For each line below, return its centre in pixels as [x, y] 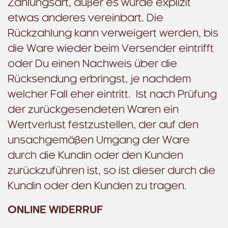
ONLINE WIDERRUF [55, 210]
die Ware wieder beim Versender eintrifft [111, 49]
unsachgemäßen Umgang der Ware [99, 140]
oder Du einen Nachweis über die [92, 64]
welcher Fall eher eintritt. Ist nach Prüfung [112, 95]
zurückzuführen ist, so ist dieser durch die [111, 171]
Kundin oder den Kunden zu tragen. [97, 186]
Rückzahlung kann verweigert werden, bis [113, 34]
